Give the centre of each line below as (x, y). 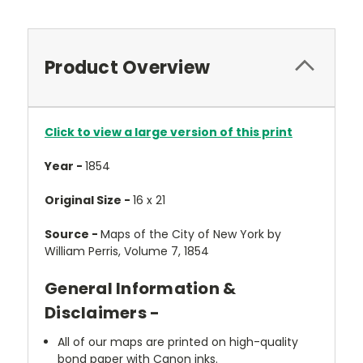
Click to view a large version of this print (169, 132)
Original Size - (89, 200)
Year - (65, 166)
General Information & (141, 288)
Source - (73, 234)
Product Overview (127, 68)
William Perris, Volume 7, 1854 (127, 251)
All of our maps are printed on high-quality (178, 342)
